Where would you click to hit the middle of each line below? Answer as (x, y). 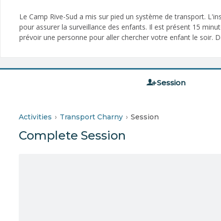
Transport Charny (91, 117)
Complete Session (72, 135)
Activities (35, 117)
